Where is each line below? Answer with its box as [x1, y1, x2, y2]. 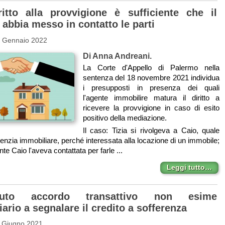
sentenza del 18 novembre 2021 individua [82, 73, 219, 82]
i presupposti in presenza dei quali [82, 83, 219, 92]
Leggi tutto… [166, 163, 212, 172]
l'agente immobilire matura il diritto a [82, 93, 219, 102]
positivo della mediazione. [82, 114, 167, 123]
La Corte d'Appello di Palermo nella [82, 63, 219, 72]
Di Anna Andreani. [82, 51, 152, 61]
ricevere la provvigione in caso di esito [82, 103, 219, 113]
